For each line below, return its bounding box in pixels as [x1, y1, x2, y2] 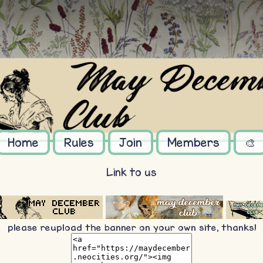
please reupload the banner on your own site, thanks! [7, 221, 256, 233]
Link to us [106, 166, 157, 179]
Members [167, 134, 220, 150]
